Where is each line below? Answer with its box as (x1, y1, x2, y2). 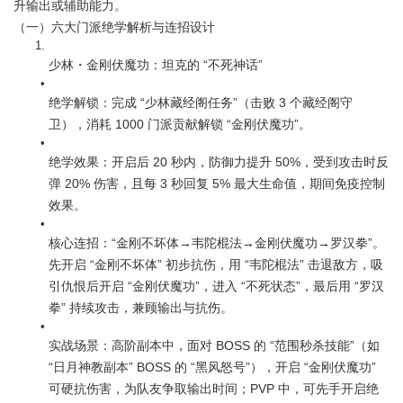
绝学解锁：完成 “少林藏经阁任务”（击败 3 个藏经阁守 (49, 95, 353, 110)
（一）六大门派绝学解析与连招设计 (13, 20, 215, 34)
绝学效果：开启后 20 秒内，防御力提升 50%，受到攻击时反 (49, 155, 389, 169)
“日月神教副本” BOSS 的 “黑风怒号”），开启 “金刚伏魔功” (49, 360, 376, 374)
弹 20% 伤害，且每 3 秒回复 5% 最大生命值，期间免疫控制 (49, 176, 385, 191)
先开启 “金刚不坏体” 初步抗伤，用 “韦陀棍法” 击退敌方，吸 (49, 257, 383, 272)
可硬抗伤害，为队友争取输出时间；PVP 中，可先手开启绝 (49, 381, 379, 396)
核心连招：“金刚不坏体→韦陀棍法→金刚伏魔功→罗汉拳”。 (49, 236, 385, 250)
